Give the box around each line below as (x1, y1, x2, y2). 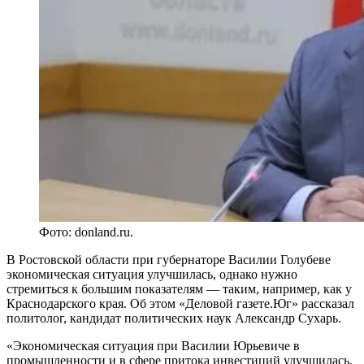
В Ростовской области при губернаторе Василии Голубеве (6, 253, 331, 267)
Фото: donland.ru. (39, 225, 133, 240)
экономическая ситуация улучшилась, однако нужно (6, 267, 297, 282)
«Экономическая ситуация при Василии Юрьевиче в (6, 339, 300, 353)
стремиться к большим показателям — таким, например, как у (6, 282, 352, 297)
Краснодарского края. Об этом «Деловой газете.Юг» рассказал (6, 297, 354, 311)
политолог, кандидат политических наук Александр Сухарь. (6, 311, 341, 326)
